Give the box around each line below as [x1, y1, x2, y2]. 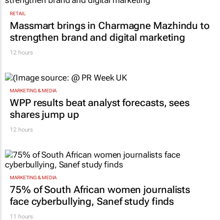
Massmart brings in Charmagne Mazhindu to [10, 19, 210, 31]
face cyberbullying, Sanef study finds [10, 195, 174, 208]
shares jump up [10, 108, 79, 120]
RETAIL [10, 10, 26, 16]
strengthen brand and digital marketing [10, 31, 186, 43]
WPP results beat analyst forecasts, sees [10, 96, 190, 109]
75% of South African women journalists [10, 184, 191, 196]
